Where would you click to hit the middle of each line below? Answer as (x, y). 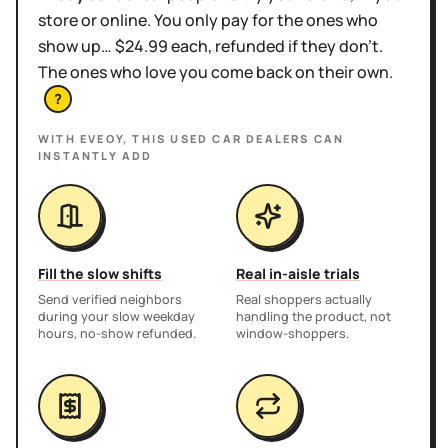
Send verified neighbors (110, 299)
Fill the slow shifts (100, 273)
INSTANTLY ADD (95, 155)
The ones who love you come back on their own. (215, 72)
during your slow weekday (116, 316)
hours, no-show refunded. (117, 333)
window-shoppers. (292, 333)
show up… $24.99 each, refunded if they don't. (210, 46)
